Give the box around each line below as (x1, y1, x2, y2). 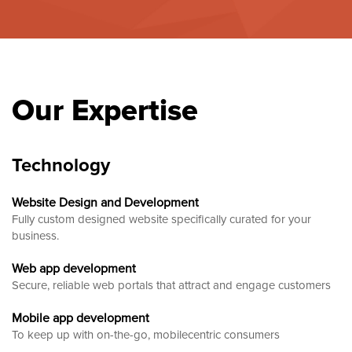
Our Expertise (12, 92, 198, 129)
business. (12, 228, 59, 243)
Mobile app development (12, 310, 149, 326)
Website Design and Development (12, 194, 199, 211)
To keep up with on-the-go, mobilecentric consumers (12, 327, 280, 342)
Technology (12, 153, 110, 177)
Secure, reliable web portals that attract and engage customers (12, 277, 331, 292)
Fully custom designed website (12, 211, 171, 226)
